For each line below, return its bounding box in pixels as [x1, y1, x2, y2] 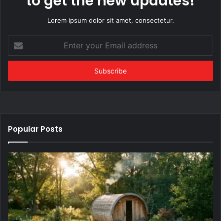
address [7, 67, 32, 75]
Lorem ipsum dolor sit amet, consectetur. [47, 16, 174, 24]
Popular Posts [8, 123, 63, 134]
